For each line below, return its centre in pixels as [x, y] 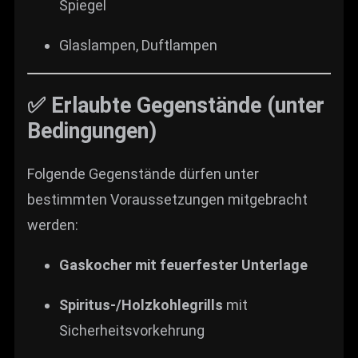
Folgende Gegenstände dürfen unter [143, 174]
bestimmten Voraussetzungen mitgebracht [167, 200]
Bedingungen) [92, 131]
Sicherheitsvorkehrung [132, 331]
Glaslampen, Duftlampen [138, 46]
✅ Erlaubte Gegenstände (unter [176, 105]
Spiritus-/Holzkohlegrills [141, 305]
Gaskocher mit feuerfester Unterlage [183, 265]
